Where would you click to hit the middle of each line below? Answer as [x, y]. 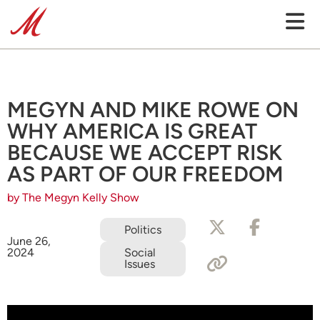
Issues [140, 264]
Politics [143, 229]
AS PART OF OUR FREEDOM [145, 174]
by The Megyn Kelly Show [73, 197]
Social [140, 253]
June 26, [29, 241]
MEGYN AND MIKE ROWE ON [153, 110]
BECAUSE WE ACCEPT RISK [145, 152]
